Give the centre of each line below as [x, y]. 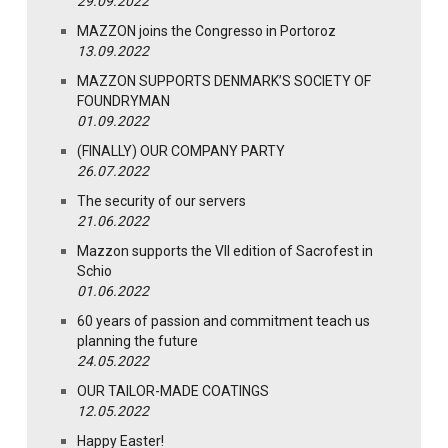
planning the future [137, 341]
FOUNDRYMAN [123, 101]
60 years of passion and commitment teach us [223, 321]
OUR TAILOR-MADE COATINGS [173, 391]
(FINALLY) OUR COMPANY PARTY [181, 151]
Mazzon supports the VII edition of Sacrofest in [225, 251]
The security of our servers [161, 201]
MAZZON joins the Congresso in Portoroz [206, 31]
